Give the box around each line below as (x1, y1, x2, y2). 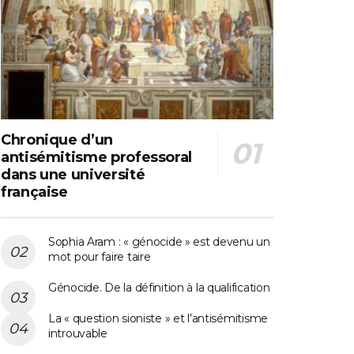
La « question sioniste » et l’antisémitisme (48, 311, 268, 326)
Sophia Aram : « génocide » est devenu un (48, 234, 270, 249)
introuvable (48, 326, 107, 341)
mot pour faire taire (48, 249, 151, 264)
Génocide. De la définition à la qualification (48, 280, 270, 295)
